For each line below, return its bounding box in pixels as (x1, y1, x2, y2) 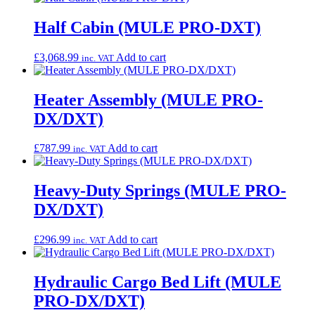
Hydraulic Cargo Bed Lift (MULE (34, 273, 281, 292)
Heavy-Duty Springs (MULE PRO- (34, 181, 286, 200)
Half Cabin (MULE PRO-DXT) (34, 18, 261, 37)
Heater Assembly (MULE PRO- (34, 90, 263, 109)
